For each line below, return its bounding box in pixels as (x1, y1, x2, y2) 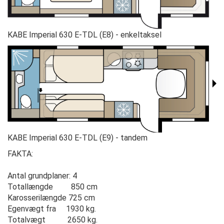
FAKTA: (7, 149, 33, 159)
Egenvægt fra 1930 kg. (7, 204, 96, 214)
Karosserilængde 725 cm (7, 193, 95, 203)
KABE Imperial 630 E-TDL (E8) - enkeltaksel (7, 30, 161, 40)
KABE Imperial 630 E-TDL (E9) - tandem (7, 133, 147, 143)
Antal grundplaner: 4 (7, 171, 77, 181)
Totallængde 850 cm (7, 182, 97, 192)
